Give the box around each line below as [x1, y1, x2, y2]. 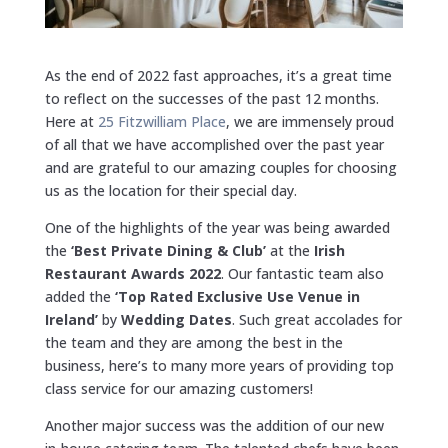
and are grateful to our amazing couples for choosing [44, 157, 397, 177]
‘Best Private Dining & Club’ [70, 240, 266, 260]
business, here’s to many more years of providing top [44, 355, 394, 375]
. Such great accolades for [231, 309, 402, 329]
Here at [44, 111, 98, 131]
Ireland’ [44, 309, 98, 329]
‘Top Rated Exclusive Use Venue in [114, 286, 360, 306]
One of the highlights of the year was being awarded [44, 217, 390, 237]
